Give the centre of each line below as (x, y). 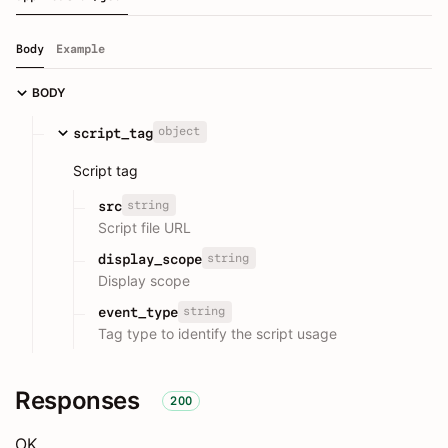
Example (80, 49)
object (178, 131)
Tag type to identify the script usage (217, 334)
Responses (77, 401)
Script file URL (144, 227)
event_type (138, 312)
